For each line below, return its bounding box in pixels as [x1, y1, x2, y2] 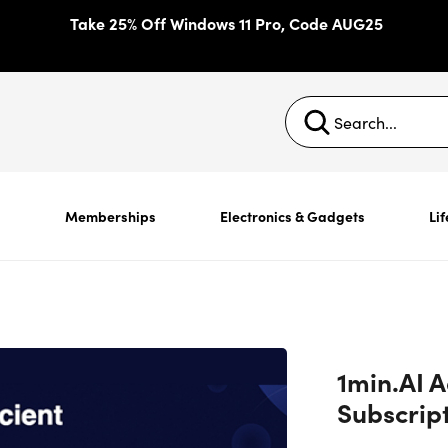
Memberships [64, 206, 156, 226]
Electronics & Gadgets [219, 206, 365, 226]
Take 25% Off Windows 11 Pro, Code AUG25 [69, 12, 383, 34]
